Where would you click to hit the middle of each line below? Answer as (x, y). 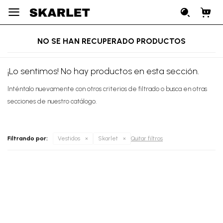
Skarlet (108, 138)
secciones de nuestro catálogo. (52, 101)
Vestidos (69, 138)
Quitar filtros (147, 138)
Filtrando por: (28, 138)
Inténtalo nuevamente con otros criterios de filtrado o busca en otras (107, 89)
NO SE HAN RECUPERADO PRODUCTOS (111, 41)
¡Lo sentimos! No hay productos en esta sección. (103, 71)
